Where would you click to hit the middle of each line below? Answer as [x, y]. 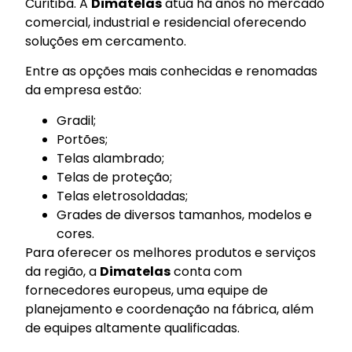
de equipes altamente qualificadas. [133, 328]
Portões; [82, 139]
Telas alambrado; [111, 158]
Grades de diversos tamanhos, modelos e [185, 214]
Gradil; [77, 120]
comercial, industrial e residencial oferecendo [166, 22]
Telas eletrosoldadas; [123, 196]
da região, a [63, 271]
